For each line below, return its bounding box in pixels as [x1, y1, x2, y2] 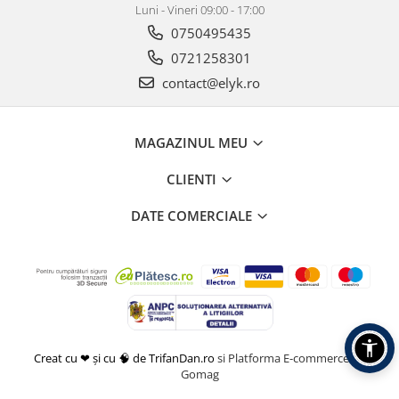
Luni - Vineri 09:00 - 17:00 [134, 2, 265, 19]
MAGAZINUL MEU [134, 134, 251, 152]
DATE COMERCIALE [130, 207, 256, 225]
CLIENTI [166, 170, 220, 189]
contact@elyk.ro [159, 74, 260, 93]
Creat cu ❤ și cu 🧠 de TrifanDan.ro [34, 350, 217, 367]
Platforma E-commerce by [228, 350, 365, 367]
